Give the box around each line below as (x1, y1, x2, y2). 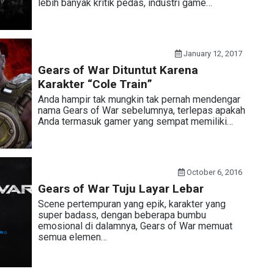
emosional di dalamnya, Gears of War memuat (37, 220, 232, 232)
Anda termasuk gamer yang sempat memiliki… (37, 116, 233, 127)
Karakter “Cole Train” (37, 77, 152, 91)
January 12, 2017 (182, 49, 243, 58)
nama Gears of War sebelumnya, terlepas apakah (37, 105, 245, 116)
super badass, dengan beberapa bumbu (37, 209, 206, 221)
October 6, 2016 (185, 168, 243, 177)
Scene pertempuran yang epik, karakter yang (37, 198, 226, 210)
